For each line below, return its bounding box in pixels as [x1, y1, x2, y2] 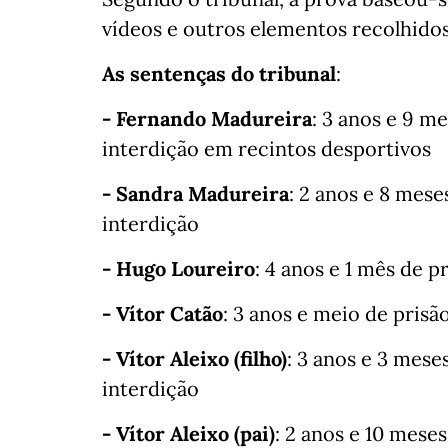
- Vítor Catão [102, 301, 223, 327]
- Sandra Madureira [102, 181, 289, 207]
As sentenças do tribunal [102, 61, 336, 87]
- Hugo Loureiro [102, 256, 255, 282]
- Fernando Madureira [102, 106, 312, 132]
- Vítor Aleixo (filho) [102, 346, 287, 372]
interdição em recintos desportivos [102, 136, 431, 162]
